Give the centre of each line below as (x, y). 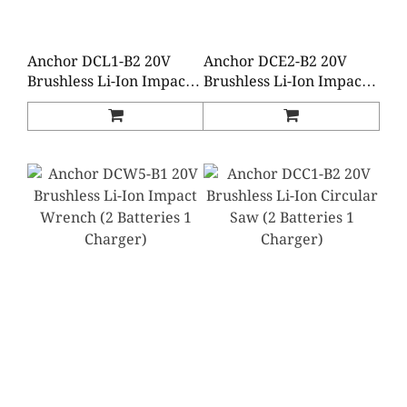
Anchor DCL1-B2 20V (99, 62)
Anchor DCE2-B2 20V (275, 62)
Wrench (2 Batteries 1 (103, 102)
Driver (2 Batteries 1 (274, 102)
